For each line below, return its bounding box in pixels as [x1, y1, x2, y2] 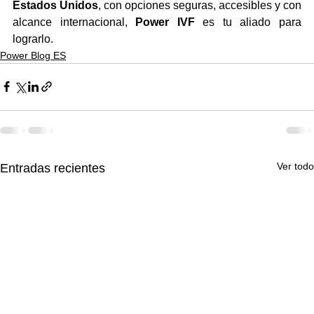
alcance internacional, [13, 15, 136, 28]
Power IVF [135, 15, 195, 28]
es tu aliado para [194, 15, 302, 28]
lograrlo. [13, 32, 53, 45]
